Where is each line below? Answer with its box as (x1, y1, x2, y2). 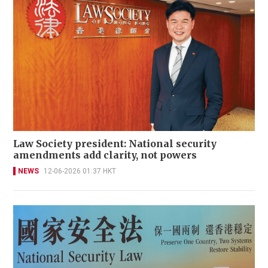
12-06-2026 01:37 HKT (44, 167, 116, 176)
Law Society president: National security (13, 138, 217, 150)
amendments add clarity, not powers (13, 149, 197, 162)
